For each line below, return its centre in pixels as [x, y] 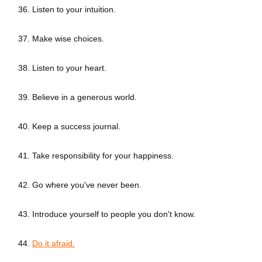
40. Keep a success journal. [69, 127]
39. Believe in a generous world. [77, 97]
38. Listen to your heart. [62, 68]
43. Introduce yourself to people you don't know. [107, 214]
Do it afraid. [54, 244]
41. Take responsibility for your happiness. [96, 156]
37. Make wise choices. [61, 39]
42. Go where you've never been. [80, 185]
